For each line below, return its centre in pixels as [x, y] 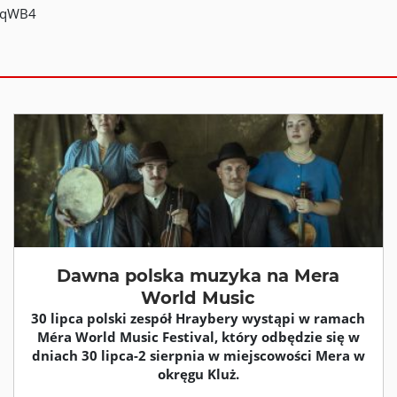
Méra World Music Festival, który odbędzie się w [198, 337]
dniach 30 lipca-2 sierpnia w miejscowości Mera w [198, 355]
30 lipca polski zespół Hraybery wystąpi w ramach [198, 318]
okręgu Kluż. [198, 374]
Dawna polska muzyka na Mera [198, 276]
